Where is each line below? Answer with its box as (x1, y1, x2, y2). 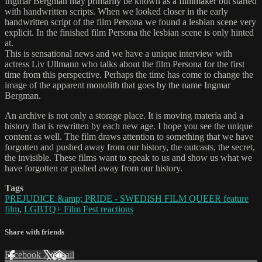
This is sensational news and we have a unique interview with (5, 49, 232, 59)
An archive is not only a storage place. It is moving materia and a (5, 111, 243, 121)
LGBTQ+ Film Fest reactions (24, 204, 133, 215)
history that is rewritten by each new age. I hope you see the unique (5, 121, 253, 132)
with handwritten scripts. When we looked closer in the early (5, 6, 228, 17)
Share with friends (5, 227, 64, 237)
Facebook (5, 250, 43, 260)
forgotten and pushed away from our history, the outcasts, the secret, (5, 142, 255, 153)
